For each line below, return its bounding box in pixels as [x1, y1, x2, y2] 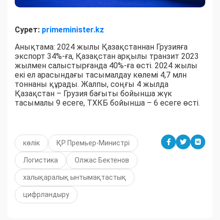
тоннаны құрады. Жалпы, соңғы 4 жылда [15, 80, 168, 89]
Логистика [23, 156, 58, 165]
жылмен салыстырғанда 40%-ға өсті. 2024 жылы [15, 61, 197, 71]
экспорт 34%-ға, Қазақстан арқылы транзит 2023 [15, 52, 199, 61]
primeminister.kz [42, 25, 104, 35]
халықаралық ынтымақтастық [23, 173, 126, 182]
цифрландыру [23, 191, 69, 199]
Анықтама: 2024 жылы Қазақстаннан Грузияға [15, 42, 188, 52]
